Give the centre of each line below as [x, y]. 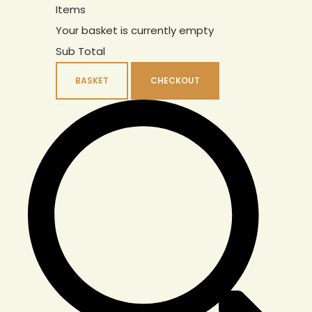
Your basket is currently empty [135, 31]
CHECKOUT [175, 81]
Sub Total [80, 52]
